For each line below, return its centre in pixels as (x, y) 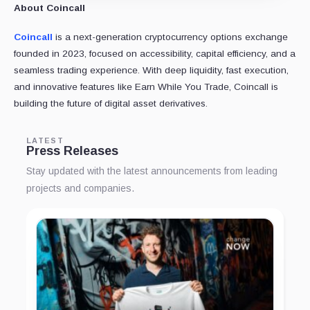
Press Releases (72, 151)
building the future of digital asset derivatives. (111, 103)
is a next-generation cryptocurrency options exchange (172, 37)
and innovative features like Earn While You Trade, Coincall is (146, 86)
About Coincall (49, 8)
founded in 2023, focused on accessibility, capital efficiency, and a (155, 53)
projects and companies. (80, 188)
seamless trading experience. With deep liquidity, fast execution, (151, 70)
